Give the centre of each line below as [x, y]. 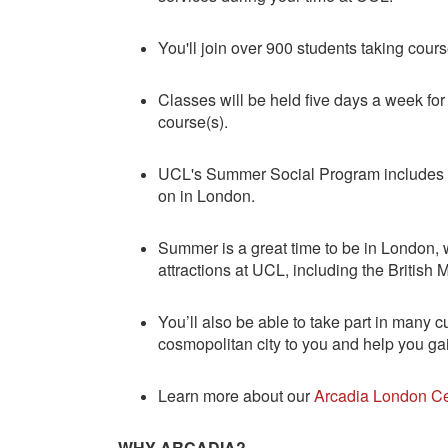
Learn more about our [236, 395]
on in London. [208, 195]
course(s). [195, 121]
